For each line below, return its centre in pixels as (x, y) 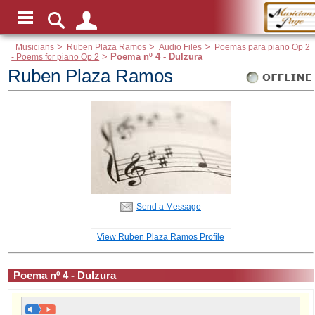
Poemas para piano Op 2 (262, 47)
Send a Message (169, 206)
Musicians (35, 47)
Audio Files (180, 47)
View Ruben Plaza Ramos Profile (161, 237)
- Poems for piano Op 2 (56, 57)
